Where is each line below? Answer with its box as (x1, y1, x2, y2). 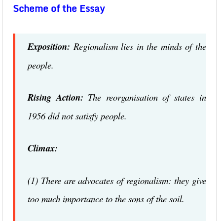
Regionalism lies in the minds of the (70, 40, 206, 52)
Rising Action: (28, 91, 83, 104)
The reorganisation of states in (83, 91, 206, 103)
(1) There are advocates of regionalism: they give (28, 174, 206, 186)
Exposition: (28, 40, 70, 53)
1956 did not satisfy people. (28, 110, 127, 122)
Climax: (28, 142, 58, 154)
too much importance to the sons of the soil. (28, 192, 184, 205)
